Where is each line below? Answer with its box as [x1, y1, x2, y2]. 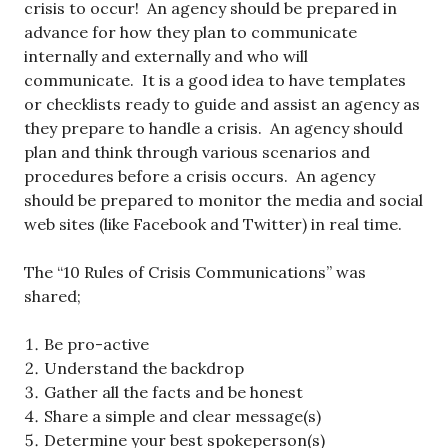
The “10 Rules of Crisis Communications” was [24, 262, 366, 283]
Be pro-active [44, 334, 149, 355]
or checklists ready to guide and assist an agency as [24, 94, 420, 115]
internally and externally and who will [24, 46, 308, 67]
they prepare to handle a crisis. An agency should [24, 118, 403, 139]
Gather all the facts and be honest [44, 382, 303, 403]
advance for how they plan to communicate [24, 22, 357, 43]
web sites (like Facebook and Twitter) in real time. [24, 214, 402, 235]
